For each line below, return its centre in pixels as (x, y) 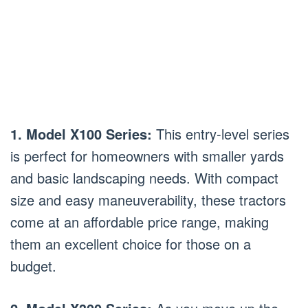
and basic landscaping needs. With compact (144, 177)
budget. (33, 265)
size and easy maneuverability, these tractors (148, 199)
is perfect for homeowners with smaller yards (147, 155)
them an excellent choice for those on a (131, 243)
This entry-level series (221, 133)
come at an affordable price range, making (140, 221)
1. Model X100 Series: (81, 133)
